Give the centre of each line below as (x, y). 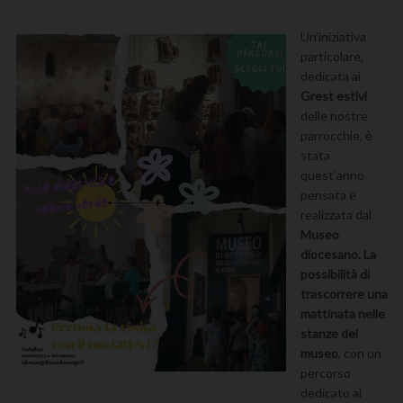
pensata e (328, 195)
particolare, (332, 57)
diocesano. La (338, 255)
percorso (326, 373)
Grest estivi (334, 96)
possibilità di (335, 274)
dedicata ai (331, 76)
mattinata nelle (343, 314)
